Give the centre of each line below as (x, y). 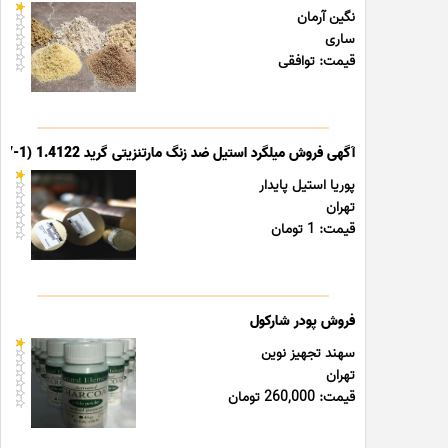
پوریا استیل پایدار (307, 185)
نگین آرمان (326, 17)
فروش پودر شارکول (303, 321)
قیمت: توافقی (317, 61)
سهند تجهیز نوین (308, 353)
